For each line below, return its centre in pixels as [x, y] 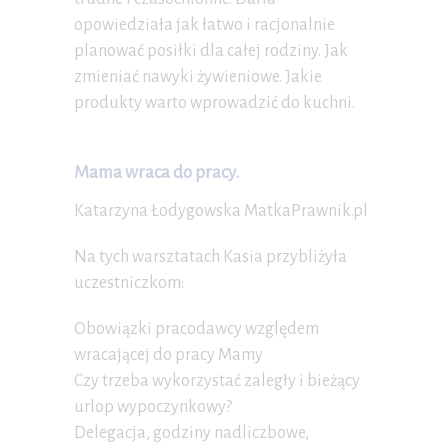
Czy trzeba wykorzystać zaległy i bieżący [217, 381]
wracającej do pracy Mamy [168, 355]
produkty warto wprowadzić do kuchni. [214, 103]
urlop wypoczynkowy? [153, 407]
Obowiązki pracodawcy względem [196, 329]
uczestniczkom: [129, 283]
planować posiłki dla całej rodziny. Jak [211, 51]
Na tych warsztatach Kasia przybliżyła [210, 257]
